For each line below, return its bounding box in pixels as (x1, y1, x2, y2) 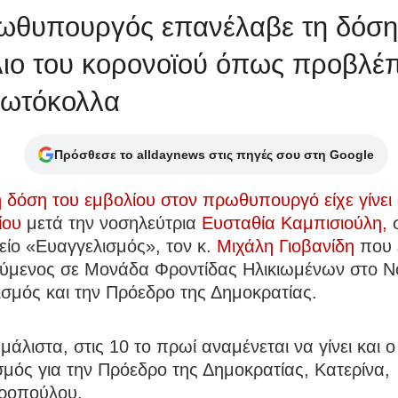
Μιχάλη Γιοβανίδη (211, 236, 354, 257)
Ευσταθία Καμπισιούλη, (202, 213, 387, 234)
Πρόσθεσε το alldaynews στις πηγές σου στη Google (53, 147, 374, 163)
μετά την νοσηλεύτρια (21, 213, 202, 234)
